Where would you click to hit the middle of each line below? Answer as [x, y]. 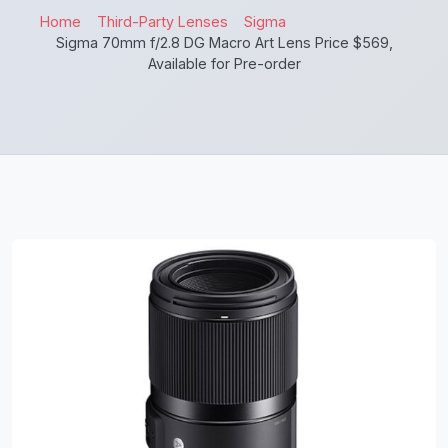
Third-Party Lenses [162, 21]
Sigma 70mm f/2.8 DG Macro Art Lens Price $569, [224, 42]
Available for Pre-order [224, 63]
